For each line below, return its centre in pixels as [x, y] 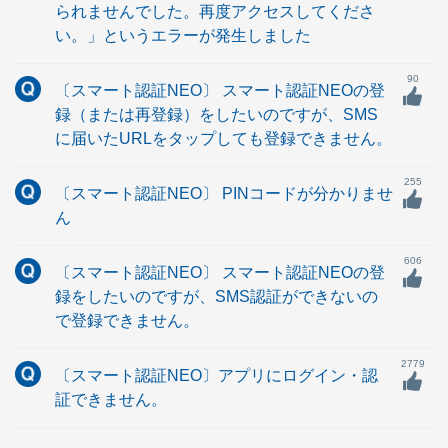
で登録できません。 [127, 320]
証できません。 [111, 399]
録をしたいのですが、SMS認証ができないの [216, 296]
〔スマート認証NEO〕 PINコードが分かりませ [224, 193]
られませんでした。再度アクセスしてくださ [215, 11]
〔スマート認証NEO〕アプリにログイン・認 [216, 375]
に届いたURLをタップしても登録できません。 [223, 138]
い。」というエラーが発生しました [183, 35]
